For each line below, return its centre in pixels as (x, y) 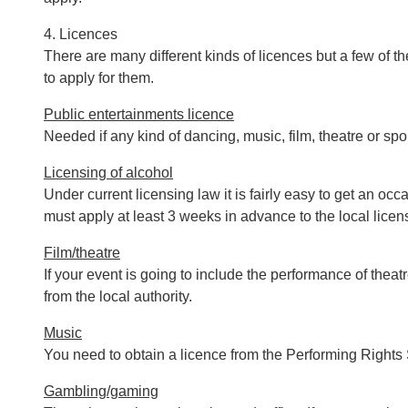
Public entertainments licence (139, 114)
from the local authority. (118, 296)
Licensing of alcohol (108, 173)
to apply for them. (99, 78)
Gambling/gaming (101, 391)
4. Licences (81, 34)
